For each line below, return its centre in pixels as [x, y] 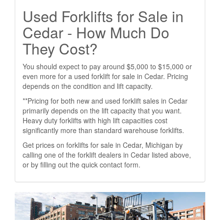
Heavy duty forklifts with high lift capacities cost [95, 120]
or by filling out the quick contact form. [82, 165]
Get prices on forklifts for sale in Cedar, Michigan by [103, 145]
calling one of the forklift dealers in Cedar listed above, [107, 155]
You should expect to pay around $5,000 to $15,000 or [107, 66]
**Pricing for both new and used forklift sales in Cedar [105, 101]
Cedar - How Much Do [96, 32]
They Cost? [60, 48]
